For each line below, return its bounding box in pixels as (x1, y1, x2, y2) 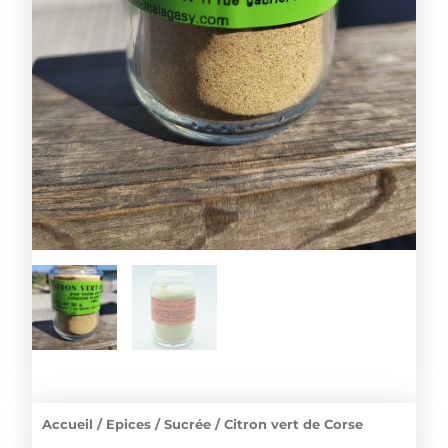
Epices (106, 416, 152, 433)
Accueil (42, 416, 94, 433)
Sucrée (164, 416, 212, 433)
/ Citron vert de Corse (211, 416, 364, 433)
